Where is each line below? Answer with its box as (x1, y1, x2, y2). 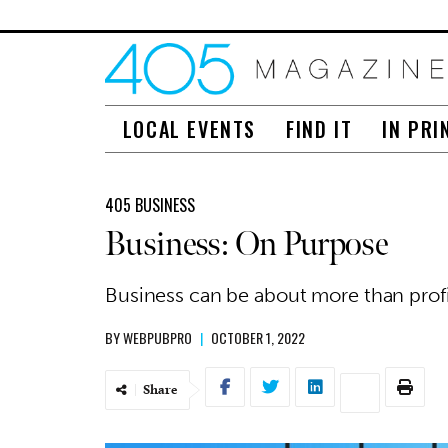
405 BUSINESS (105, 192, 195, 217)
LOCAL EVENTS (122, 113, 257, 144)
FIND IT (286, 113, 353, 144)
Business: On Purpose (105, 223, 387, 265)
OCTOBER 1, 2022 (211, 326, 305, 348)
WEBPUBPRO (123, 326, 192, 348)
